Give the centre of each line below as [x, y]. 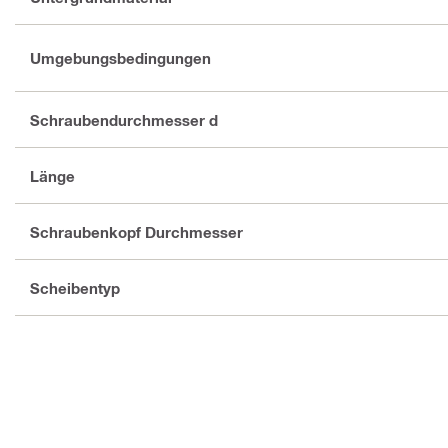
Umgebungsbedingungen [120, 58]
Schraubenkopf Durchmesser [136, 231]
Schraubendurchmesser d [124, 119]
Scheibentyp [75, 287]
